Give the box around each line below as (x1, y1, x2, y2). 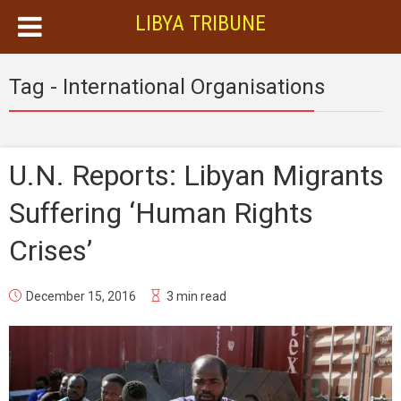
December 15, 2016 (26, 289, 136, 303)
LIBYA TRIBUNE (135, 11, 266, 36)
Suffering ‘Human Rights (9, 196, 313, 230)
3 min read (166, 289, 226, 303)
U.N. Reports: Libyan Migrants (9, 158, 384, 192)
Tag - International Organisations (9, 74, 325, 99)
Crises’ (9, 234, 92, 268)
